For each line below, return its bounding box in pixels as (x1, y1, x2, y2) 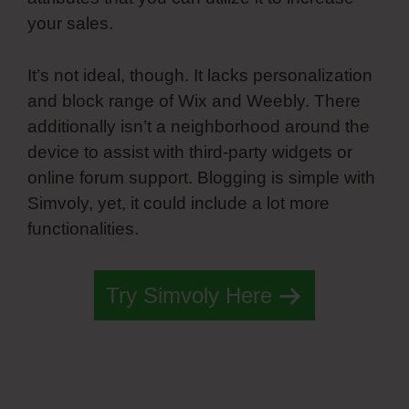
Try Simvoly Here (106, 283, 272, 309)
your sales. (27, 14, 113, 34)
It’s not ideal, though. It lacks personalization (27, 65, 372, 85)
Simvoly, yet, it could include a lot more (27, 193, 330, 213)
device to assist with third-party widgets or (27, 142, 352, 162)
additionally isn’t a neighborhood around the (27, 116, 370, 136)
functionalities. (27, 218, 143, 238)
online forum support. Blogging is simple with (27, 167, 375, 187)
